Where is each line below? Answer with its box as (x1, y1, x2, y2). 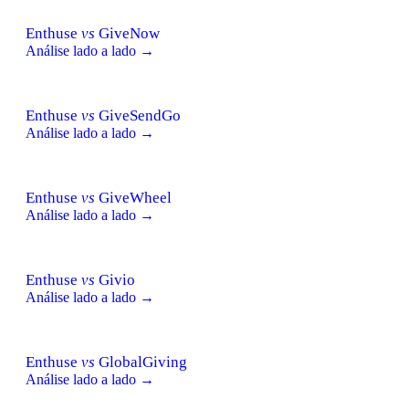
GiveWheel (95, 188, 172, 206)
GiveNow (95, 24, 160, 42)
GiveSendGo (95, 106, 181, 124)
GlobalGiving (95, 352, 187, 371)
